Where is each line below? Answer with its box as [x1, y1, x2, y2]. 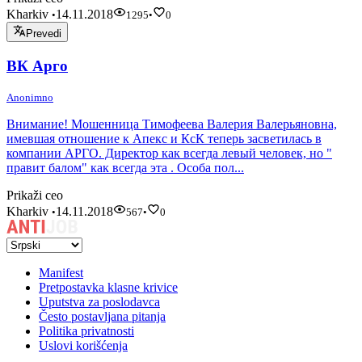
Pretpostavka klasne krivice [39, 280, 178, 295]
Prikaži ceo [6, 188, 63, 203]
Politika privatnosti [39, 324, 134, 339]
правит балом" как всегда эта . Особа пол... [6, 161, 244, 175]
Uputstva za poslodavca [39, 295, 160, 309]
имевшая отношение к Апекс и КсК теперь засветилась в [6, 132, 322, 146]
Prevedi [26, 27, 61, 40]
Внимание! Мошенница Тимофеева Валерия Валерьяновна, [6, 117, 337, 132]
